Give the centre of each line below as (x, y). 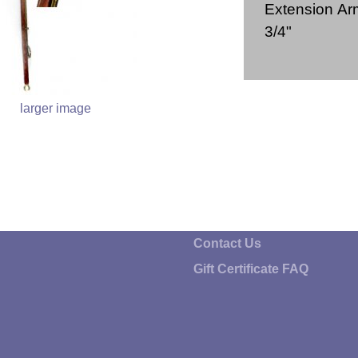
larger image (55, 108)
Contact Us (227, 244)
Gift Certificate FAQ (251, 269)
